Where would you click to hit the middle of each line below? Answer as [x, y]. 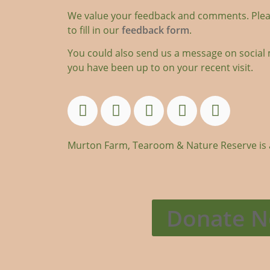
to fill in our [95, 30]
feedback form [155, 30]
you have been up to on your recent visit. [160, 68]
